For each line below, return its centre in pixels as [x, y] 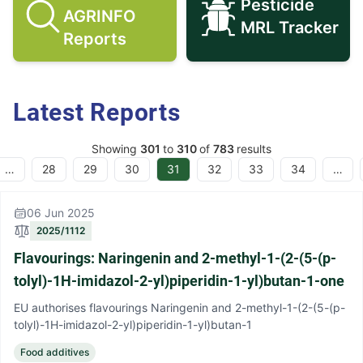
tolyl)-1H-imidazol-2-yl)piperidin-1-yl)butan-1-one [179, 281]
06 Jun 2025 [61, 213]
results [254, 149]
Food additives [55, 352]
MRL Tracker [289, 28]
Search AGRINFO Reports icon [212, 26]
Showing [116, 149]
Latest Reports [97, 112]
